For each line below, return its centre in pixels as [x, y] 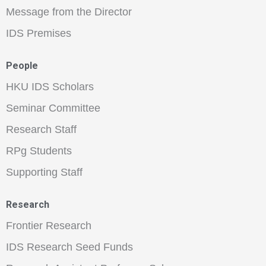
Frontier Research [49, 226]
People [22, 66]
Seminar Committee [53, 108]
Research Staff [41, 130]
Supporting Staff [44, 172]
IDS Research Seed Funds [69, 247]
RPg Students [39, 151]
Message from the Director [69, 12]
